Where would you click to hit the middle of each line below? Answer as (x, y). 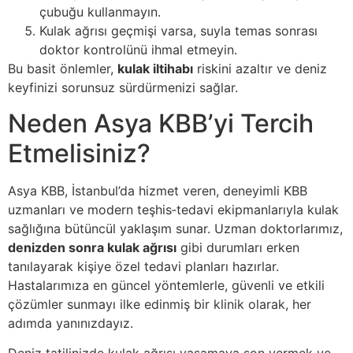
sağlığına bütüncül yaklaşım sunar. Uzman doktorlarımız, (175, 228)
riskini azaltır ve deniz (260, 69)
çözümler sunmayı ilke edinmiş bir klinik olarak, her (160, 304)
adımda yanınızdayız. (71, 323)
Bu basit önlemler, (63, 69)
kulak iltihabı (155, 69)
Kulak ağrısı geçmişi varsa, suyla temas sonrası (178, 31)
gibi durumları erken (238, 247)
